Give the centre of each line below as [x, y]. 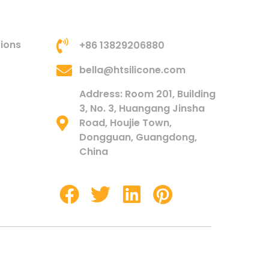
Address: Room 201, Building [147, 94]
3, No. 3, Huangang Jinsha [142, 108]
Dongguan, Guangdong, [138, 137]
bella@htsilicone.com [132, 70]
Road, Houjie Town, [125, 122]
